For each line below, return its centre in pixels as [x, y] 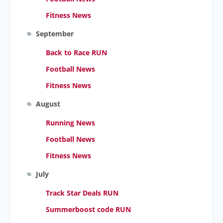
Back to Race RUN [77, 53]
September [55, 34]
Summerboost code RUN [89, 209]
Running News [71, 123]
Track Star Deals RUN [82, 193]
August [48, 104]
